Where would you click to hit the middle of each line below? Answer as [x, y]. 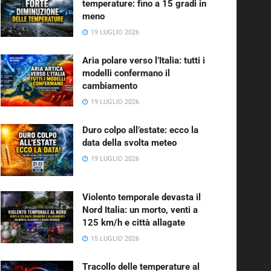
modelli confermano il [126, 73]
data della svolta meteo [129, 143]
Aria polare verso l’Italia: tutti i [144, 61]
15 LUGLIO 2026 [114, 238]
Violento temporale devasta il [142, 197]
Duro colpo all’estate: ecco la [140, 130]
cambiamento [110, 86]
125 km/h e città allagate [134, 222]
